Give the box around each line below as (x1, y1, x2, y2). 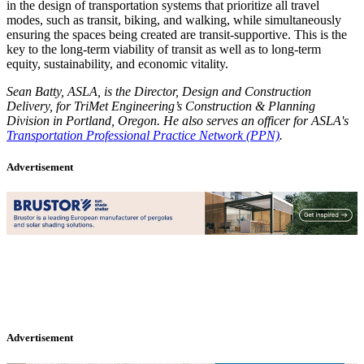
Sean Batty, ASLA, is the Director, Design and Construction (6, 84, 311, 98)
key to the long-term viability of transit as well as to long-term (6, 41, 321, 56)
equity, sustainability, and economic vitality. (6, 56, 228, 71)
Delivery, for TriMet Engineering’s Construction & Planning (6, 98, 315, 113)
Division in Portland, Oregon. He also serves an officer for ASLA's (6, 113, 349, 128)
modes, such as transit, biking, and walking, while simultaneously (6, 12, 341, 27)
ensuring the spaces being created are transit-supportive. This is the (6, 27, 347, 41)
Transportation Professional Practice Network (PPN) (6, 128, 279, 142)
